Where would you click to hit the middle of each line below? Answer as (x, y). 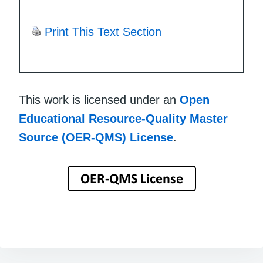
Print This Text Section (103, 32)
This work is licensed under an (99, 100)
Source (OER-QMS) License (96, 138)
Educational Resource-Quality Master (123, 119)
